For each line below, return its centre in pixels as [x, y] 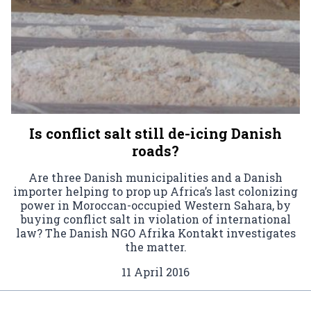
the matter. [155, 247]
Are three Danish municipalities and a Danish [155, 178]
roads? [155, 151]
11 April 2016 [155, 272]
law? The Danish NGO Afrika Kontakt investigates [155, 233]
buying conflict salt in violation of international [155, 219]
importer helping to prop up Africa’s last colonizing [155, 192]
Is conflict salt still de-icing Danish [155, 134]
